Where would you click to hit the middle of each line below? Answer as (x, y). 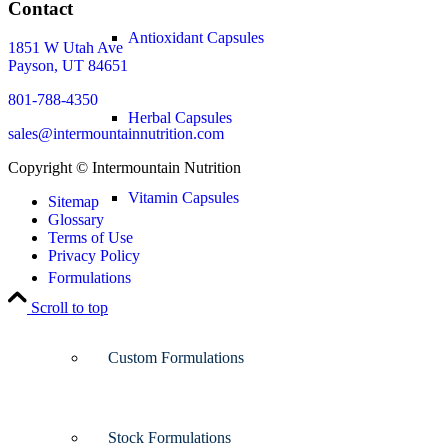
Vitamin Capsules (183, 197)
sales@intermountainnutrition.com (116, 133)
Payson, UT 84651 (68, 65)
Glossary (76, 219)
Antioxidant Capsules (196, 37)
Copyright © (50, 167)
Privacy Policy (94, 255)
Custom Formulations (176, 357)
